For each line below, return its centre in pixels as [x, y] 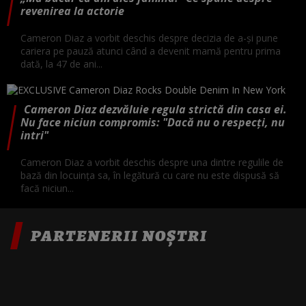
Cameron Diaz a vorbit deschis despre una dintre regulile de [152, 162]
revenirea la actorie [72, 11]
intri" [34, 135]
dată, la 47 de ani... [61, 64]
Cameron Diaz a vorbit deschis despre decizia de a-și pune [149, 38]
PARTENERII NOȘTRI [119, 235]
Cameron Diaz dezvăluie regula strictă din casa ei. [155, 109]
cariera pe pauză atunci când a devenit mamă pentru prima [151, 51]
